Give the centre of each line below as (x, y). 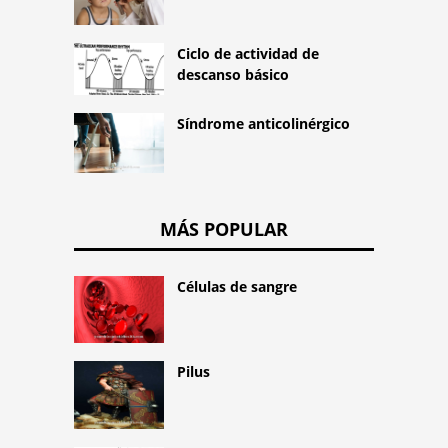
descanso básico (233, 75)
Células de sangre (237, 286)
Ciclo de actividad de (248, 54)
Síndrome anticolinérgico (263, 124)
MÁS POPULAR (224, 228)
